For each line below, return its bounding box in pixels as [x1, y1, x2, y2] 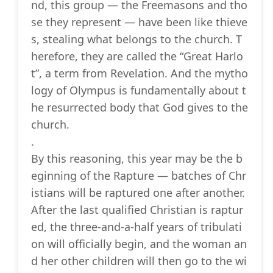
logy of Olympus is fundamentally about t [31, 83, 246, 98]
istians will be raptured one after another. [31, 185, 245, 200]
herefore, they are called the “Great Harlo [31, 49, 243, 64]
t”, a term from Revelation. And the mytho [31, 66, 248, 81]
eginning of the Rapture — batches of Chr [31, 168, 246, 183]
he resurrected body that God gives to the [31, 100, 248, 115]
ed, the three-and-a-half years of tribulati [31, 219, 242, 235]
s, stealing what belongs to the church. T [31, 32, 242, 47]
